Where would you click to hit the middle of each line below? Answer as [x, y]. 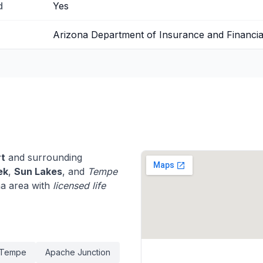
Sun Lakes [38, 171]
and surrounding [44, 157]
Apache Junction [78, 252]
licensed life [79, 186]
